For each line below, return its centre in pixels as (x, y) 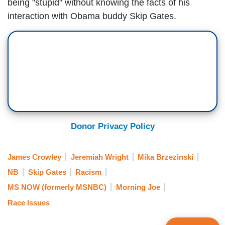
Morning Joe (138, 187)
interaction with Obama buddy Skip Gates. (92, 16)
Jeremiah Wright (99, 157)
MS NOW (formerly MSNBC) (57, 187)
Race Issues (29, 202)
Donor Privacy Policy (113, 127)
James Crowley (34, 157)
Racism (88, 172)
